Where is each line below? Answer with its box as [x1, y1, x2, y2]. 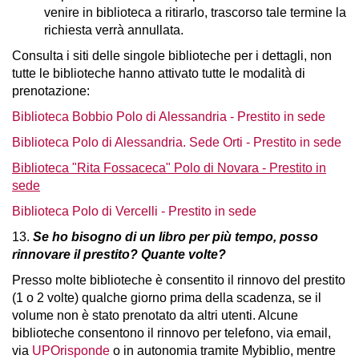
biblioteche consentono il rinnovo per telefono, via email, [12, 326, 331, 340]
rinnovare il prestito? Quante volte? [12, 248, 229, 261]
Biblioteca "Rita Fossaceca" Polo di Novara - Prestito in [12, 161, 326, 175]
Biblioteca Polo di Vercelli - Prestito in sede [12, 204, 263, 218]
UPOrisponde [32, 344, 110, 357]
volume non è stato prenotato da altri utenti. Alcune [12, 309, 298, 322]
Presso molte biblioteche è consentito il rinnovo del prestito [12, 273, 345, 287]
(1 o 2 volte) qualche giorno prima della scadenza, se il [12, 291, 321, 305]
